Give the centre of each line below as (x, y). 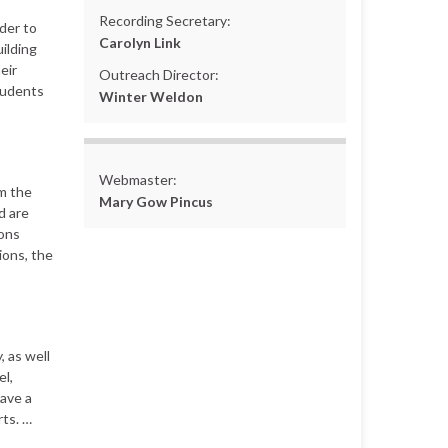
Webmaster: (137, 179)
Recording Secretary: (164, 20)
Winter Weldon (150, 96)
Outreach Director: (158, 74)
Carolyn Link (139, 42)
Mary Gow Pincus (155, 201)
